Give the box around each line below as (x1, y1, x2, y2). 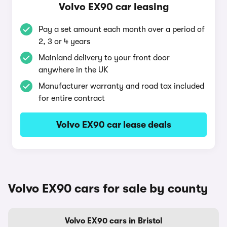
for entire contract (39, 94, 105, 103)
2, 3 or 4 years (39, 37, 90, 46)
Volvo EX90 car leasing (58, 1, 169, 13)
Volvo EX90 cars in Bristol (65, 216, 162, 225)
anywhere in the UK (39, 65, 108, 74)
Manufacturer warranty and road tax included (39, 82, 204, 91)
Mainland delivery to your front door (39, 53, 170, 62)
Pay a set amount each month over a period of (39, 25, 205, 34)
